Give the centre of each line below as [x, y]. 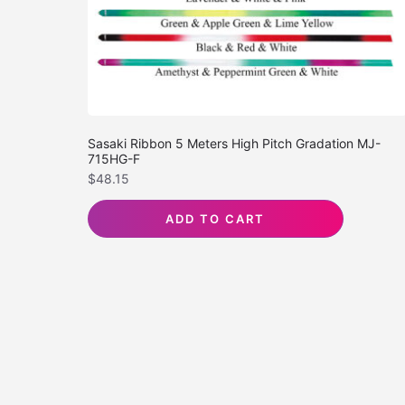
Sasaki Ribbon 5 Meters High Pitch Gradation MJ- [234, 143]
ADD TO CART [216, 218]
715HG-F [114, 158]
